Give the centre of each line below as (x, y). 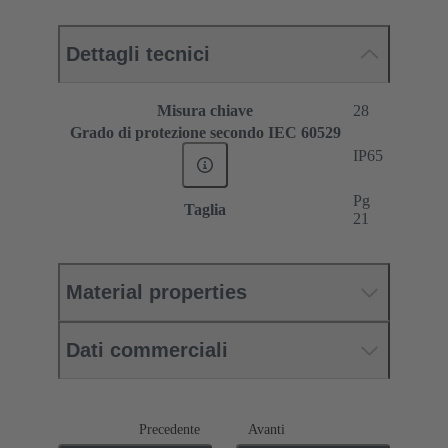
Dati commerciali (147, 350)
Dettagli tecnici (138, 54)
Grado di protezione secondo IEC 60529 (205, 133)
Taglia (205, 210)
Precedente (169, 430)
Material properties (156, 292)
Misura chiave (205, 111)
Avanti (266, 430)
